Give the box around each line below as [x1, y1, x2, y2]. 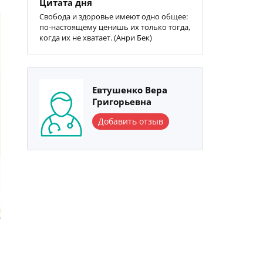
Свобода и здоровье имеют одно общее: [39, 11, 188, 22]
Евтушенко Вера [92, 84, 167, 96]
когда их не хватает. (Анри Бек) [39, 32, 152, 43]
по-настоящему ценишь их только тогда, [39, 22, 190, 32]
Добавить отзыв [98, 116, 163, 127]
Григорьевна [92, 96, 151, 107]
